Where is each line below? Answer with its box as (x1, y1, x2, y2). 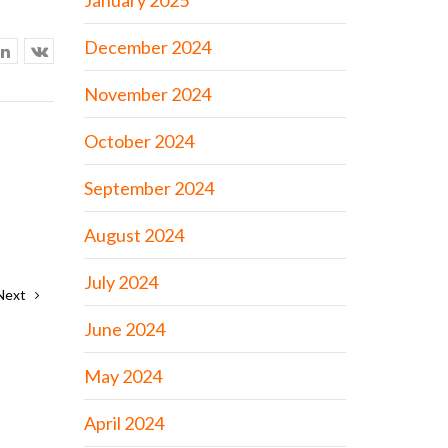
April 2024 (83, 412, 164, 434)
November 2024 (83, 83, 211, 105)
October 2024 (83, 130, 194, 152)
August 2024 (83, 224, 184, 246)
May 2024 (83, 365, 162, 387)
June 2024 (83, 318, 165, 340)
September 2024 (83, 177, 214, 199)
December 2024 (83, 36, 211, 58)
